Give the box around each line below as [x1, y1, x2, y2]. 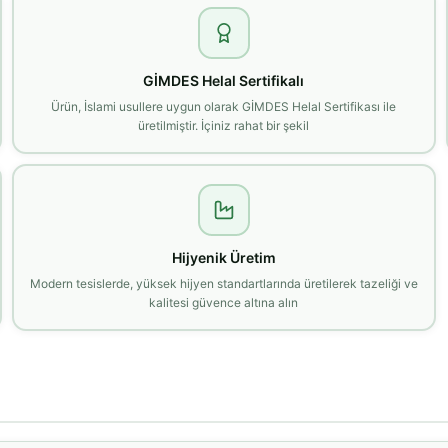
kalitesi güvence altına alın [149, 294, 299, 310]
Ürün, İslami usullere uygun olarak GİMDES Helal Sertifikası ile [51, 98, 397, 114]
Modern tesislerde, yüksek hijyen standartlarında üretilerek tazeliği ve [29, 275, 418, 291]
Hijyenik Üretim [171, 248, 276, 266]
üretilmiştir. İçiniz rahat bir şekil [138, 117, 310, 133]
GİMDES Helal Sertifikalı [143, 71, 305, 89]
